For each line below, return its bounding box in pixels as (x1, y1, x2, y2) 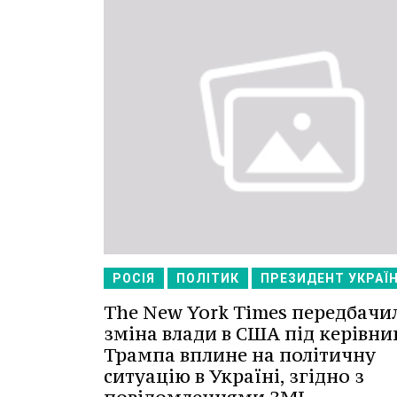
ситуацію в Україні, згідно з (104, 364, 364, 389)
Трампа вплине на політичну (104, 343, 376, 368)
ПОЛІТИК (176, 271, 239, 286)
